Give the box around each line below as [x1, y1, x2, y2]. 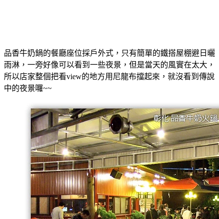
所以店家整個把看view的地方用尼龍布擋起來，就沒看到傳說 [4, 72, 215, 81]
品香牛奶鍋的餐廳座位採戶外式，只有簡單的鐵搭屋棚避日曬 [4, 49, 215, 58]
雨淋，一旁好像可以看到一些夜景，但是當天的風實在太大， [4, 61, 215, 69]
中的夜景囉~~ [4, 84, 52, 93]
